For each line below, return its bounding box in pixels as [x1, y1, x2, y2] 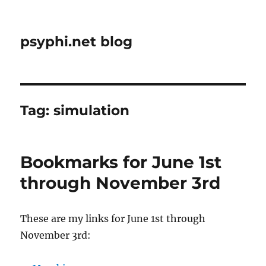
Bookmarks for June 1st [20, 152, 222, 172]
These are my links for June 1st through [20, 213, 206, 224]
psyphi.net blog [20, 33, 133, 50]
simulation [53, 102, 130, 119]
